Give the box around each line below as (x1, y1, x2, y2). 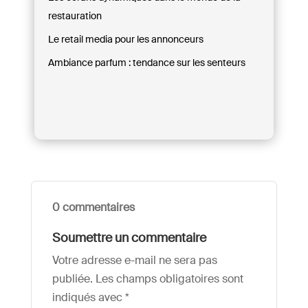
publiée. (52, 271, 93, 286)
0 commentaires (52, 199, 135, 214)
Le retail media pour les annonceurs (48, 32, 203, 45)
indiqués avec (52, 289, 125, 305)
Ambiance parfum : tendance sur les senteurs (48, 56, 245, 69)
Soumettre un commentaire (52, 229, 206, 246)
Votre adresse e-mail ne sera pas (52, 252, 217, 267)
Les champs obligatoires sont (95, 271, 243, 286)
